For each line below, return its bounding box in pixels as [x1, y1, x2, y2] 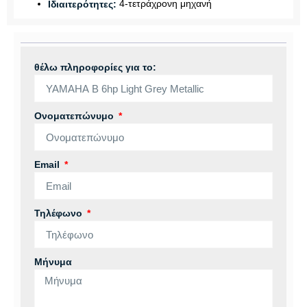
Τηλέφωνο [34, 208, 85, 219]
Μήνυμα [34, 256, 72, 268]
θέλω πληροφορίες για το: [34, 62, 156, 73]
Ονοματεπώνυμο [34, 110, 116, 122]
